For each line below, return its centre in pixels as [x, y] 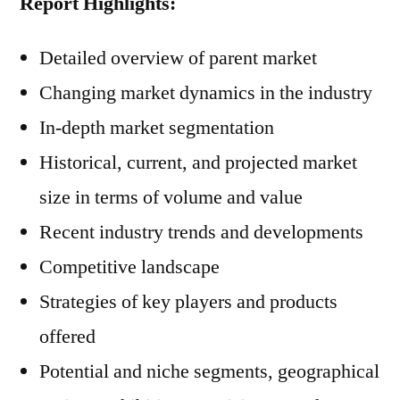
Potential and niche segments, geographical [209, 371]
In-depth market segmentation [157, 128]
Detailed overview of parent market [178, 58]
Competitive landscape [129, 267]
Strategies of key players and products [188, 302]
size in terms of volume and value [171, 197]
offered [67, 337]
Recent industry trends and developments [201, 232]
